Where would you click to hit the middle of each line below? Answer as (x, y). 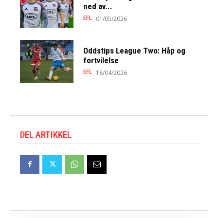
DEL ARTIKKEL (46, 134)
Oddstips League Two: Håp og (134, 51)
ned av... (98, 6)
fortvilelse (103, 61)
